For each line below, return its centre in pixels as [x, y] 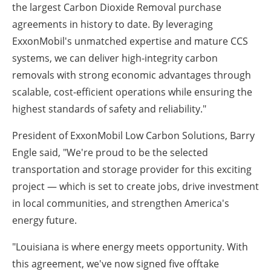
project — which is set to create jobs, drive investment [135, 187]
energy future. [44, 220]
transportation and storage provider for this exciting [132, 170]
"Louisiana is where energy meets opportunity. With [130, 247]
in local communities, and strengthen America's [121, 204]
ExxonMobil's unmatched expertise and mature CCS [130, 41]
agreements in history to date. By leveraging [113, 24]
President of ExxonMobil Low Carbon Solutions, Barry [133, 136]
